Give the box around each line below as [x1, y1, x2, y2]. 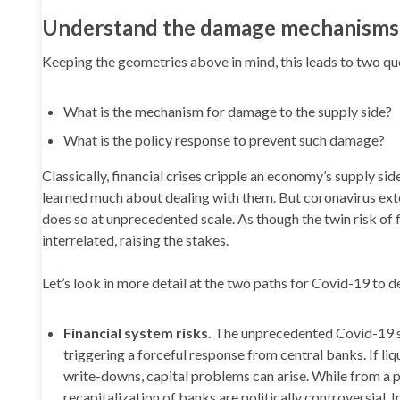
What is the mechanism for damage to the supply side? [63, 103, 392, 120]
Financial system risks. [63, 324, 212, 341]
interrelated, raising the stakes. [42, 231, 229, 248]
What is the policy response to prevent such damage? [63, 131, 385, 148]
